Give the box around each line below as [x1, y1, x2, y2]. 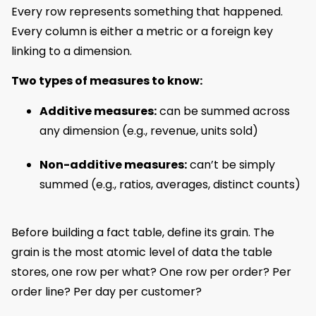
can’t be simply [187, 156, 275, 173]
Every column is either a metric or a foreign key [11, 23, 273, 39]
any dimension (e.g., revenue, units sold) [39, 122, 258, 139]
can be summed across [157, 102, 290, 119]
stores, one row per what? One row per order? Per [11, 263, 291, 280]
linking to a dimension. [11, 42, 132, 59]
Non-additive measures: [39, 156, 187, 173]
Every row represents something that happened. [11, 3, 283, 20]
